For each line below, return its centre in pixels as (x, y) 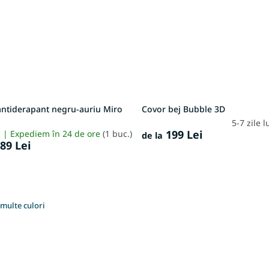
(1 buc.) (118, 134)
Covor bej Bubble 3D (184, 109)
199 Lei (183, 135)
